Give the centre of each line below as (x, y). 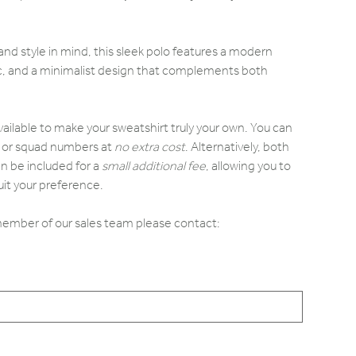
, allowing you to (248, 166)
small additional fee (153, 166)
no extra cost (149, 147)
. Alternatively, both (237, 147)
